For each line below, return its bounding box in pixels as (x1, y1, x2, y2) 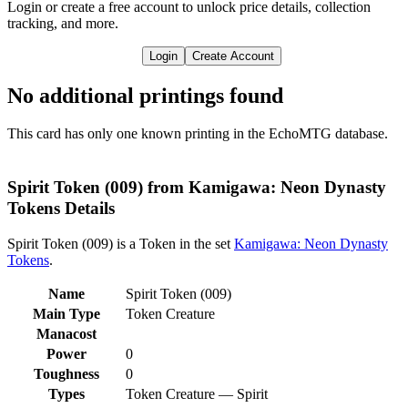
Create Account (191, 48, 274, 63)
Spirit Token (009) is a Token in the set (7, 235, 234, 251)
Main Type (32, 305, 100, 321)
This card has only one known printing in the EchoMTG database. (7, 126, 388, 142)
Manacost (36, 325, 97, 342)
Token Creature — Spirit (126, 385, 268, 402)
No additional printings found (7, 83, 283, 107)
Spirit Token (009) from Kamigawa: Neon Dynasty (7, 178, 386, 198)
